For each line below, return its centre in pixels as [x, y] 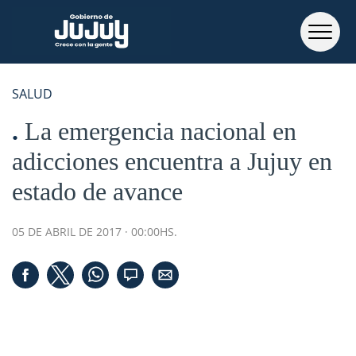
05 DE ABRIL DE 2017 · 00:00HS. [95, 232]
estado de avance [97, 192]
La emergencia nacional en [161, 131]
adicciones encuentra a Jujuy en [172, 161]
